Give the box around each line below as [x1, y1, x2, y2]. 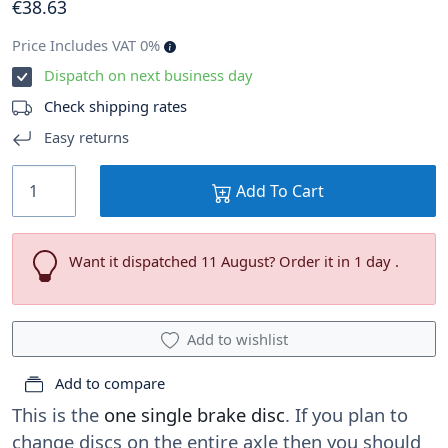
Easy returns [40, 127, 129, 148]
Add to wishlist [186, 329, 288, 350]
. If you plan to [285, 402, 408, 428]
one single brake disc [104, 402, 285, 428]
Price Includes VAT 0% [12, 35, 164, 56]
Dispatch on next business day [44, 65, 253, 86]
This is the [12, 402, 104, 428]
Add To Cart [232, 180, 324, 203]
